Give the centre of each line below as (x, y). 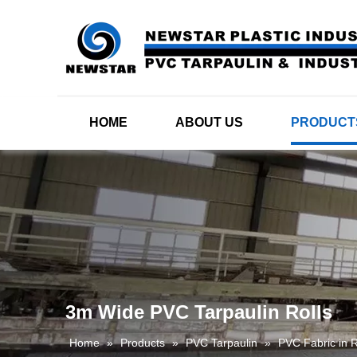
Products (143, 343)
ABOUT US (209, 122)
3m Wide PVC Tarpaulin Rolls (199, 312)
